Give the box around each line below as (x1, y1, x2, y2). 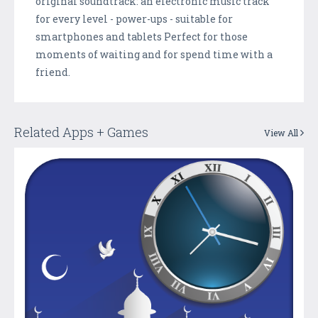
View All (264, 126, 300, 138)
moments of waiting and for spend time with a (35, 47, 273, 61)
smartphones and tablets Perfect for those (35, 29, 248, 43)
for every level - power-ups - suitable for (35, 11, 233, 26)
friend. (35, 65, 70, 79)
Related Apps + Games (14, 123, 148, 141)
